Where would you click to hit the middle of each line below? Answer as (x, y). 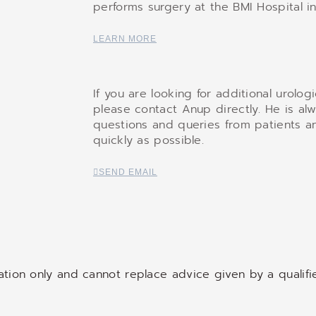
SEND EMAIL (128, 172)
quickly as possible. (149, 141)
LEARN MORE (125, 38)
